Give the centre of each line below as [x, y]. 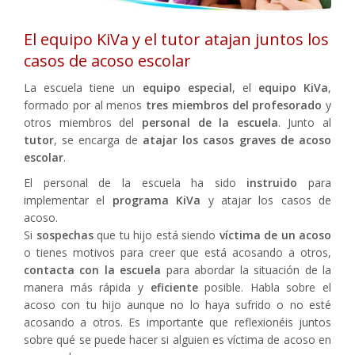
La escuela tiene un [83, 88]
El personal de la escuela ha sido [136, 183]
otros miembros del [83, 123]
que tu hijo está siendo [156, 235]
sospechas [65, 235]
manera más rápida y [87, 288]
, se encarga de [98, 140]
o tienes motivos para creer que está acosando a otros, [177, 253]
